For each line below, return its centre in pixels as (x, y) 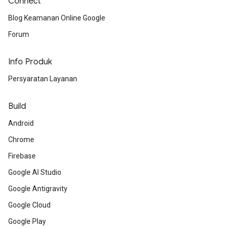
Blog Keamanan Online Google (57, 18)
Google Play (27, 221)
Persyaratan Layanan (43, 79)
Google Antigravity (38, 189)
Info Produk (30, 62)
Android (21, 123)
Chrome (21, 140)
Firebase (22, 156)
